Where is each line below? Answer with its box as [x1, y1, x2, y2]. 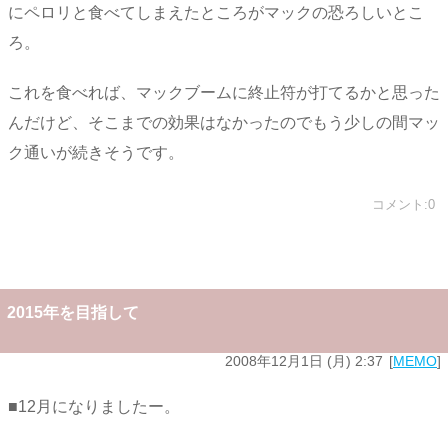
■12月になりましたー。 [8, 397, 180, 415]
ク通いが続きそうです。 [8, 144, 184, 162]
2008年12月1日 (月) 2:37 [225, 353, 383, 370]
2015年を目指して [7, 304, 139, 322]
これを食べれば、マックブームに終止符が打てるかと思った [8, 84, 440, 102]
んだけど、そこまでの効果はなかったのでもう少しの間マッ [8, 114, 440, 132]
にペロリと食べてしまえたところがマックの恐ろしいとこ [8, 3, 424, 21]
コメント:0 [372, 197, 435, 213]
